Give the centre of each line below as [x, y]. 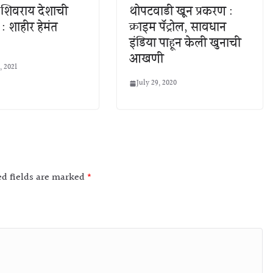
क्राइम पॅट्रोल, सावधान [178, 27]
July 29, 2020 [157, 83]
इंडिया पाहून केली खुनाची [185, 43]
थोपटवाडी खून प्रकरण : [181, 12]
